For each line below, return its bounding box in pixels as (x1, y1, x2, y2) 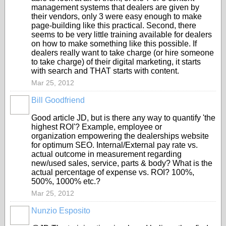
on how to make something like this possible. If (31, 39, 197, 48)
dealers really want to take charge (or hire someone (31, 48, 214, 57)
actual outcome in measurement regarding (31, 150, 182, 158)
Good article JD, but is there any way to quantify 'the (31, 114, 215, 122)
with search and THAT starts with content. (31, 67, 179, 75)
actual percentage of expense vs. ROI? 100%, (31, 168, 194, 177)
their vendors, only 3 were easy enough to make (31, 12, 202, 21)
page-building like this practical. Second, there (31, 21, 196, 30)
